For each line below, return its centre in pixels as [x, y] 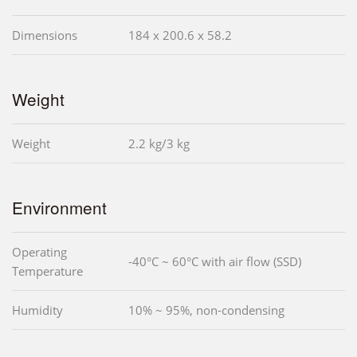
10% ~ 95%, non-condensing [206, 310]
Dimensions [45, 35]
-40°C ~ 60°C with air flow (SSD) [215, 261]
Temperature [47, 271]
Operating [39, 251]
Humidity [37, 310]
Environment [59, 207]
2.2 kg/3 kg [159, 143]
